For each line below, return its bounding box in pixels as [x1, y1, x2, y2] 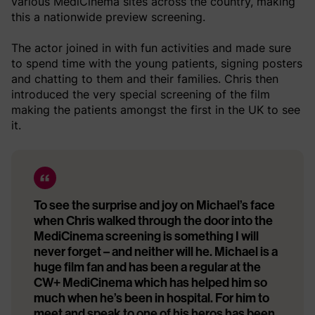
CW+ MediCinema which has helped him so [34, 274, 267, 290]
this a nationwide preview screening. [11, 9, 205, 24]
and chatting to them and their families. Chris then [11, 71, 278, 86]
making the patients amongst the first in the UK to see [11, 102, 300, 117]
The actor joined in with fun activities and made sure [11, 40, 291, 55]
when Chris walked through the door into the [34, 212, 273, 229]
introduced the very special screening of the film [11, 86, 270, 101]
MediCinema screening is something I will [34, 228, 259, 244]
